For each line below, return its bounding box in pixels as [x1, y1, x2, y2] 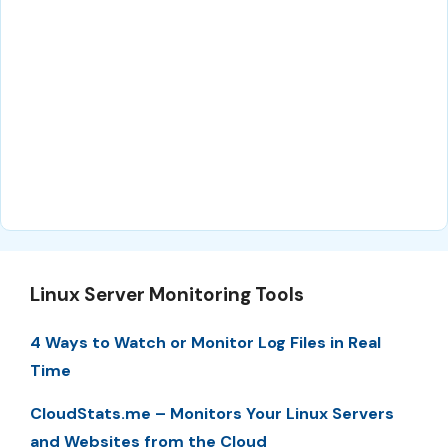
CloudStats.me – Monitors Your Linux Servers [30, 402, 394, 424]
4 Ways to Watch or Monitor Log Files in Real [30, 332, 381, 354]
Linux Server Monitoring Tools [30, 282, 304, 308]
